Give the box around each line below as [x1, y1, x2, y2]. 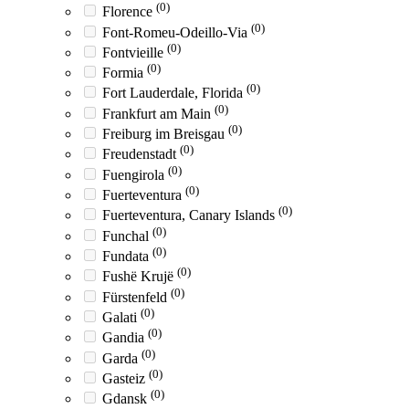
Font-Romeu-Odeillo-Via [102, 24, 251, 40]
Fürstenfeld [102, 288, 171, 305]
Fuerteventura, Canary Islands [102, 207, 278, 224]
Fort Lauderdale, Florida [102, 85, 246, 101]
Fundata [102, 248, 152, 265]
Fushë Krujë [102, 268, 177, 285]
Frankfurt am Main [102, 105, 215, 121]
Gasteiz [102, 371, 149, 387]
